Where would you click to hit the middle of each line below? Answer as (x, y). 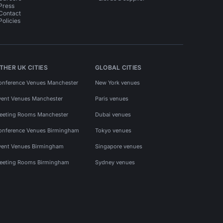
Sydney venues (115, 162)
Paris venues (111, 98)
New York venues (117, 82)
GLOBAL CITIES (118, 67)
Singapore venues (118, 146)
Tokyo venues (113, 130)
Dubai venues (113, 114)
